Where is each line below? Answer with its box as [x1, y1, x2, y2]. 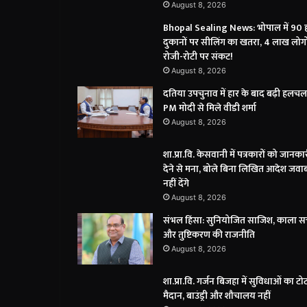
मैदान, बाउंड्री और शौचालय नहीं [163, 288, 271, 304]
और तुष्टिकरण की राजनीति [163, 227, 255, 243]
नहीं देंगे [163, 175, 189, 192]
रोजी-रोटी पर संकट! [163, 49, 233, 65]
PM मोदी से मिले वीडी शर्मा [163, 100, 256, 116]
